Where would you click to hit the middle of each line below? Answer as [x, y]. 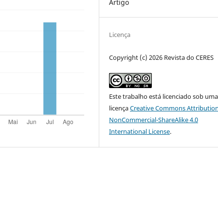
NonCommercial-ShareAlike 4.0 [154, 120]
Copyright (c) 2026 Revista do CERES [162, 58]
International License [140, 132]
